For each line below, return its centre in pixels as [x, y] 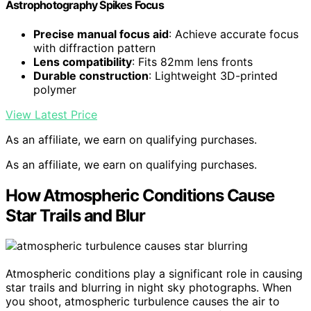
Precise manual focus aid [101, 34]
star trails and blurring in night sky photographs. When [149, 288]
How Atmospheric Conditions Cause [140, 195]
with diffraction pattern [94, 48]
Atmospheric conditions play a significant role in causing [154, 274]
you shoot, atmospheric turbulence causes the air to [143, 302]
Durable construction [91, 75]
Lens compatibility [83, 61]
